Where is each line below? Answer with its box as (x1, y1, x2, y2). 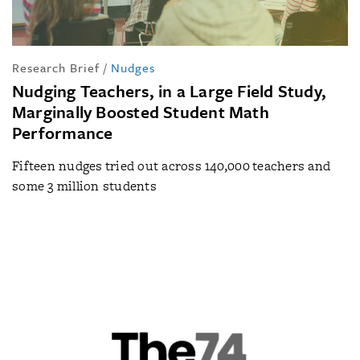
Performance (12, 120, 113, 145)
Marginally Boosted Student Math (12, 99, 269, 124)
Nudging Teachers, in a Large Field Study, (12, 78, 327, 103)
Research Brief (12, 58, 100, 76)
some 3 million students (12, 176, 157, 195)
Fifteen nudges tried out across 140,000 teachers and (12, 156, 331, 175)
